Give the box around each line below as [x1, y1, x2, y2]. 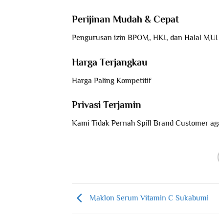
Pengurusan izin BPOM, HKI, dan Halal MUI [72, 33, 218, 42]
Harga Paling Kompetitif [72, 76, 151, 85]
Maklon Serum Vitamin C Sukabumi [88, 194, 209, 203]
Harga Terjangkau [72, 56, 147, 67]
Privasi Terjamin [72, 99, 141, 110]
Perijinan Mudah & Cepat [72, 13, 179, 24]
